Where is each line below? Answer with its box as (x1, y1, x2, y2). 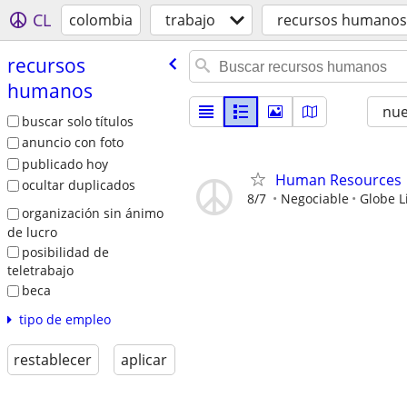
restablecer (14, 349, 93, 370)
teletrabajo (6, 262, 74, 280)
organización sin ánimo (21, 204, 164, 223)
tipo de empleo (18, 310, 111, 328)
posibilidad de (21, 243, 109, 261)
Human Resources (275, 170, 402, 190)
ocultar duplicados (21, 176, 135, 194)
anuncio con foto (21, 134, 124, 152)
